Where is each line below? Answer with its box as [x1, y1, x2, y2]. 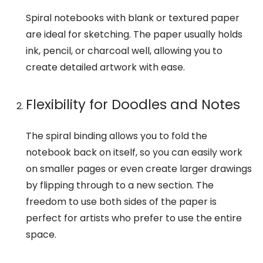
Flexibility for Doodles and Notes [25, 95, 240, 114]
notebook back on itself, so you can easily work [25, 146, 242, 160]
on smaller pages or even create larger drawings [25, 162, 252, 176]
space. [25, 228, 56, 242]
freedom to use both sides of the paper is [25, 195, 217, 209]
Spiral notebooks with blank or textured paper [25, 11, 240, 25]
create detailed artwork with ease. [25, 60, 185, 75]
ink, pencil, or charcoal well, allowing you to [25, 44, 222, 58]
